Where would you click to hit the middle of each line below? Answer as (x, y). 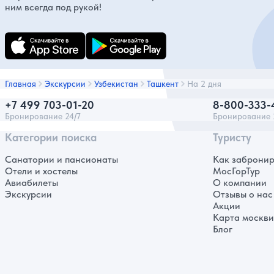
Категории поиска (51, 138)
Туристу (232, 138)
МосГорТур (236, 171)
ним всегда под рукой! (53, 7)
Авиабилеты (31, 183)
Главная (20, 84)
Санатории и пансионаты (61, 160)
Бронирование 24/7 (43, 117)
